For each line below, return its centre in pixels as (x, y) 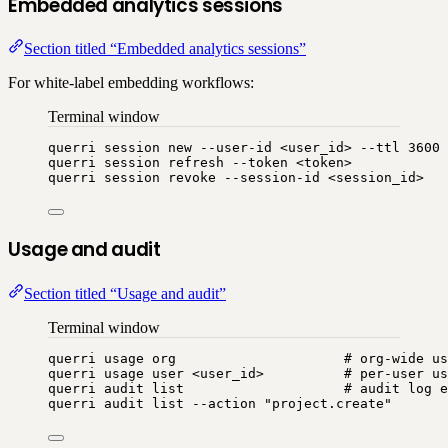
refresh (196, 163)
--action (224, 403)
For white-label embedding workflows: (131, 83)
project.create (328, 403)
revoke (192, 178)
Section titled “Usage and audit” (125, 293)
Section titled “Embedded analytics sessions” (165, 49)
